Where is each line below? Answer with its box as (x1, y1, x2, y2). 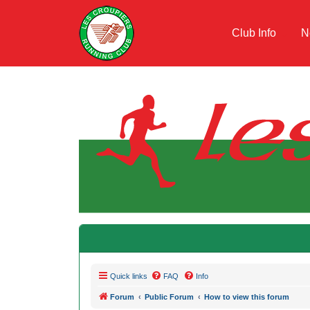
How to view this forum (204, 293, 289, 302)
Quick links (110, 272, 147, 281)
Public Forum (145, 293, 194, 302)
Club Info (232, 27, 280, 39)
